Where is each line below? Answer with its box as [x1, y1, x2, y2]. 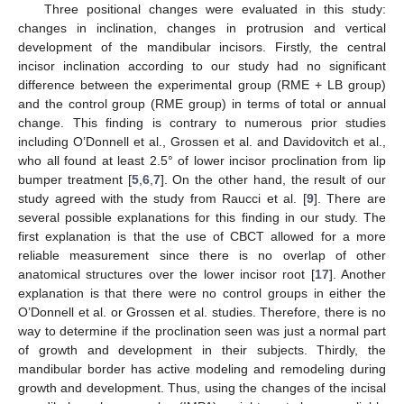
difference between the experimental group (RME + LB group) [18, 78, 386, 93]
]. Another [328, 267, 386, 282]
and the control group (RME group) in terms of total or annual [18, 96, 386, 112]
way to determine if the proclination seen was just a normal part [18, 324, 386, 339]
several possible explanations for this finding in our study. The [18, 210, 386, 225]
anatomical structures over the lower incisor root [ [18, 267, 315, 282]
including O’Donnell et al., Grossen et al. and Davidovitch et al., [18, 134, 386, 150]
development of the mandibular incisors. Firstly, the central [18, 40, 386, 55]
